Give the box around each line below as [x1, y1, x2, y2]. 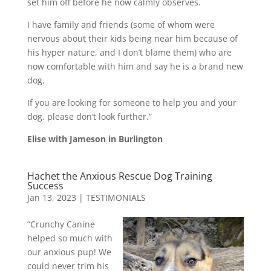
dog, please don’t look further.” [27, 110, 152, 122]
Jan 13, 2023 [27, 191, 76, 203]
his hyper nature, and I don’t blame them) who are [27, 46, 232, 58]
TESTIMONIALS [85, 191, 146, 203]
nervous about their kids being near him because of [27, 32, 238, 44]
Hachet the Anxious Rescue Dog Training [27, 169, 212, 183]
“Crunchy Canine [27, 218, 95, 230]
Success [27, 178, 64, 192]
